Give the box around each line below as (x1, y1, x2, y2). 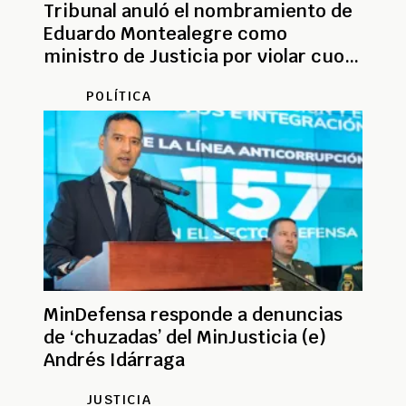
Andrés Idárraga (43, 347, 185, 372)
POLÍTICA (86, 87, 151, 104)
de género (43, 66, 133, 91)
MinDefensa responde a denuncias (43, 302, 343, 326)
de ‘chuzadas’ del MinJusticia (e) (43, 324, 326, 349)
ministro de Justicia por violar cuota (43, 43, 362, 68)
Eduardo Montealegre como (43, 21, 287, 45)
